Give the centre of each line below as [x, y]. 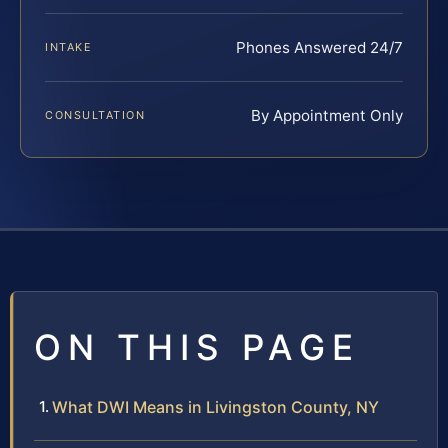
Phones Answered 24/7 [319, 48]
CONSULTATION [95, 115]
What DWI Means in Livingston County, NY [215, 407]
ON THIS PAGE [197, 347]
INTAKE [69, 47]
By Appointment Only [327, 116]
